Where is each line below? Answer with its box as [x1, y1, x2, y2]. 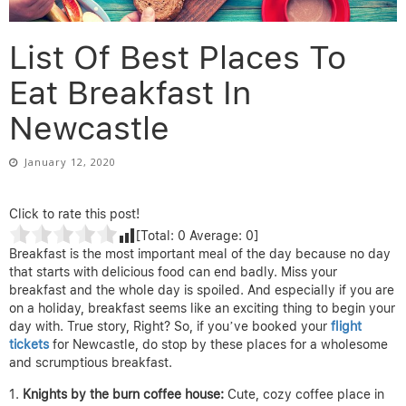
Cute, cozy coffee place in [227, 387, 384, 402]
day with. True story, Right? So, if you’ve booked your [9, 319, 331, 334]
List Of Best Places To [9, 38, 346, 78]
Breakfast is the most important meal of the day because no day [9, 246, 391, 262]
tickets [9, 337, 49, 353]
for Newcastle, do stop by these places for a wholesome [49, 337, 388, 353]
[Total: [136, 228, 178, 244]
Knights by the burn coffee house [23, 387, 220, 402]
